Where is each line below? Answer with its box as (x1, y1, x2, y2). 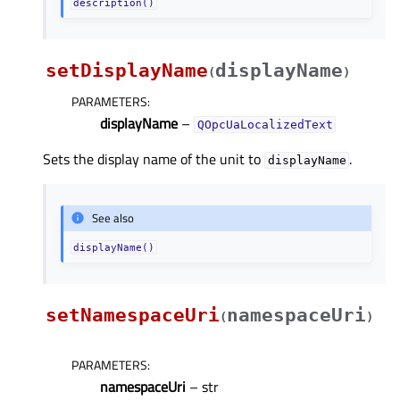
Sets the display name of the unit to (43, 147, 264, 170)
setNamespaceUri (46, 304, 220, 326)
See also (92, 209, 135, 228)
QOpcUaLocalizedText (196, 117, 333, 131)
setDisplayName (46, 59, 208, 81)
